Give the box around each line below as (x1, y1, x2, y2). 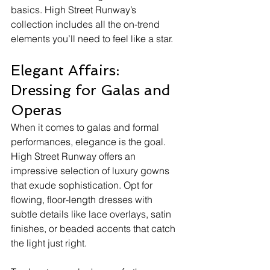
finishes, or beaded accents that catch (11, 222, 178, 234)
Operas (11, 101, 61, 119)
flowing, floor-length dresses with (11, 193, 155, 206)
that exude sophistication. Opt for (11, 178, 155, 191)
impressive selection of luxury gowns (11, 164, 172, 177)
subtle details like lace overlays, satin (11, 207, 174, 220)
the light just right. (11, 236, 87, 249)
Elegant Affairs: (11, 61, 124, 79)
